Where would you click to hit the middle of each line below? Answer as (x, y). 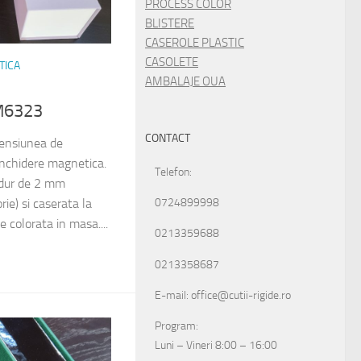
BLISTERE (170, 24)
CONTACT (168, 139)
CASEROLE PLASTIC (195, 43)
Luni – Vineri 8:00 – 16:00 (216, 345)
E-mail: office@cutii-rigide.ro (223, 295)
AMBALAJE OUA (185, 82)
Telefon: (173, 172)
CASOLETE (172, 62)
